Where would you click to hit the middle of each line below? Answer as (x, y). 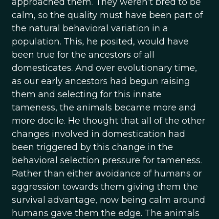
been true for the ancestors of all (83, 55)
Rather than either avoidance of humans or (107, 174)
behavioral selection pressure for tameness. (107, 160)
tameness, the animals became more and (104, 108)
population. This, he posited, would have (100, 42)
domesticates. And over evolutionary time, (104, 68)
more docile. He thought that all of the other (109, 121)
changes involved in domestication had (99, 134)
